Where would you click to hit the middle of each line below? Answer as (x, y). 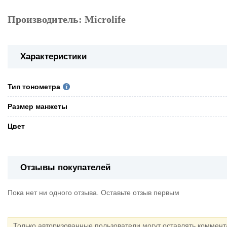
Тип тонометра (34, 87)
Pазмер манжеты (37, 107)
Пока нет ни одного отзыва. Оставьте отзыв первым (93, 193)
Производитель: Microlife (67, 20)
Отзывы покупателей (65, 168)
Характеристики (53, 57)
